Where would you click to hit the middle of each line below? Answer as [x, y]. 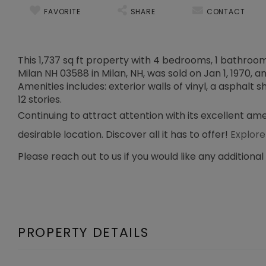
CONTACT [226, 12]
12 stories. [40, 99]
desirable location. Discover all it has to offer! [124, 134]
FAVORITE [62, 12]
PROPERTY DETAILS [83, 232]
